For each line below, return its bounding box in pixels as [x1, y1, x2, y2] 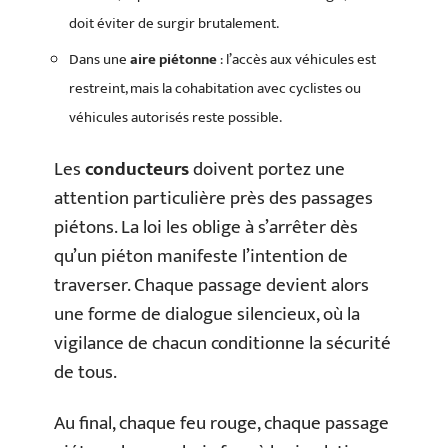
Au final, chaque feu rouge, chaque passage [54, 408, 389, 440]
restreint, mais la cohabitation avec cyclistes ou [69, 76, 361, 102]
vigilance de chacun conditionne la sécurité [54, 327, 391, 359]
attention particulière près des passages [54, 182, 373, 214]
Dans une [69, 47, 130, 73]
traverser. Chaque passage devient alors [54, 269, 369, 301]
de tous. [54, 356, 117, 388]
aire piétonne [130, 47, 217, 73]
